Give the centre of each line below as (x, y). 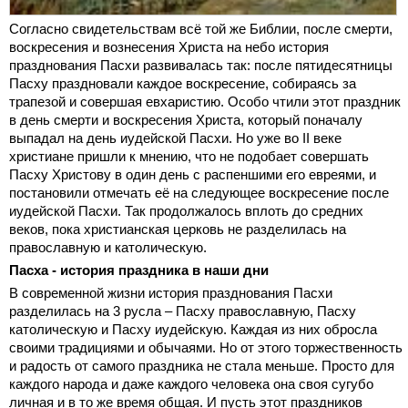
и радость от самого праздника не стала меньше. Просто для (202, 365)
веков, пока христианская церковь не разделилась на (178, 229)
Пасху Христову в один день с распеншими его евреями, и (193, 174)
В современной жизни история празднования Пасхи (171, 292)
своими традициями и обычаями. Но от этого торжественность (206, 347)
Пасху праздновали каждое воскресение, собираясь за (183, 83)
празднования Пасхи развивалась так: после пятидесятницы (201, 65)
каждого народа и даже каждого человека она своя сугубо (191, 383)
